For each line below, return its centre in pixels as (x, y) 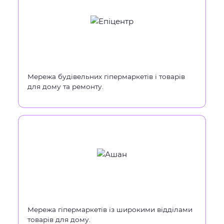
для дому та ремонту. (65, 86)
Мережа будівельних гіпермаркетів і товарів (106, 76)
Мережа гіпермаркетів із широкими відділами (110, 209)
